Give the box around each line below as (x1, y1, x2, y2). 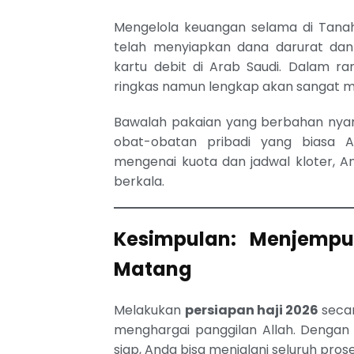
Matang (114, 255, 193, 282)
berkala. (114, 171, 165, 190)
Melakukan (114, 300, 185, 319)
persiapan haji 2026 (184, 300, 319, 319)
